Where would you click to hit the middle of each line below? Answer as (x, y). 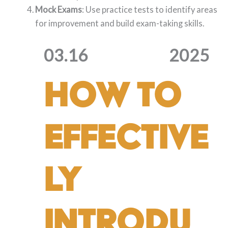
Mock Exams (59, 10)
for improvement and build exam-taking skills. (120, 23)
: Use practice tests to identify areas (150, 10)
